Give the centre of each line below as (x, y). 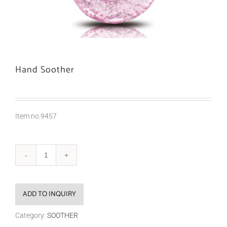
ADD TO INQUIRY (49, 194)
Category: (31, 215)
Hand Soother (45, 70)
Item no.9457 (36, 116)
